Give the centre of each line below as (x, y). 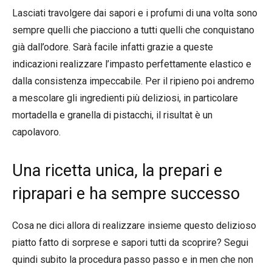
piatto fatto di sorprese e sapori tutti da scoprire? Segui (130, 242)
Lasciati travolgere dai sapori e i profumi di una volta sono (135, 13)
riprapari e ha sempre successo (126, 193)
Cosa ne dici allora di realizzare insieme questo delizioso (134, 225)
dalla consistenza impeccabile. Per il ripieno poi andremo (133, 81)
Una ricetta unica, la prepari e (117, 170)
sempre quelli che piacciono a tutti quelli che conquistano (133, 30)
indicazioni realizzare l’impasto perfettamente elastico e (132, 64)
